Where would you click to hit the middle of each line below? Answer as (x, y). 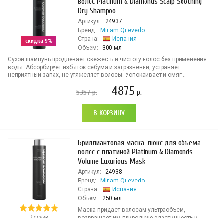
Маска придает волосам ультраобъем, (132, 210)
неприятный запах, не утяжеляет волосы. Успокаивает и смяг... (97, 75)
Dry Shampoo (97, 11)
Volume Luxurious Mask (112, 161)
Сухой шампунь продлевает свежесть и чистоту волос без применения (107, 59)
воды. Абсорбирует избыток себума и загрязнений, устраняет (94, 67)
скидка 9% (39, 41)
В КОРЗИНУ (109, 113)
